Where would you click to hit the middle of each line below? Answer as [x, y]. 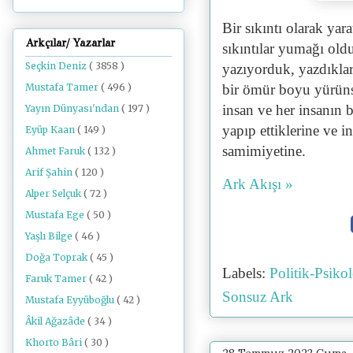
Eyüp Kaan [51, 129]
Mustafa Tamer [63, 87]
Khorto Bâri [55, 342]
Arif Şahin [50, 172]
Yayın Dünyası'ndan [73, 108]
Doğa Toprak [58, 257]
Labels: [246, 273]
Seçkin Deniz [57, 65]
